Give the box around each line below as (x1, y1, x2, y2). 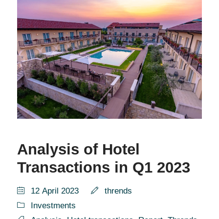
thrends (105, 186, 132, 196)
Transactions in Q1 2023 (17, 158, 190, 176)
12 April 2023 (31, 186, 79, 196)
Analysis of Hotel (17, 140, 140, 158)
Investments (31, 200, 76, 210)
